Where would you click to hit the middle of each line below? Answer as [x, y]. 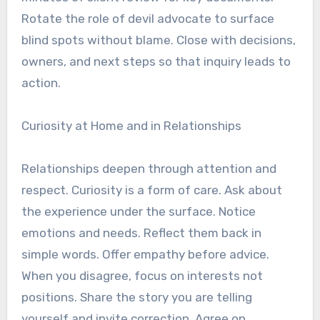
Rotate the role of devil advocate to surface [147, 18]
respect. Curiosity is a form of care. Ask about [151, 190]
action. [41, 82]
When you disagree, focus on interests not [142, 275]
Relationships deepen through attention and [149, 168]
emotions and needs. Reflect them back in [141, 232]
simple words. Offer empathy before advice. [145, 254]
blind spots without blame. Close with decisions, [158, 40]
